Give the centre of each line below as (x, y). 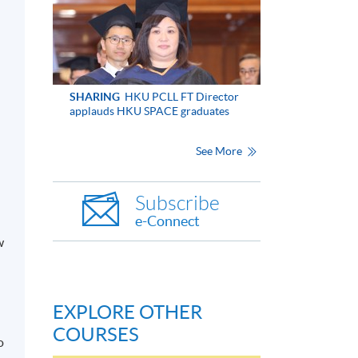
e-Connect (167, 221)
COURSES (96, 335)
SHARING (94, 96)
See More (220, 151)
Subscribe (177, 204)
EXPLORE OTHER (127, 312)
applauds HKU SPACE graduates (149, 111)
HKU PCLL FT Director (180, 96)
